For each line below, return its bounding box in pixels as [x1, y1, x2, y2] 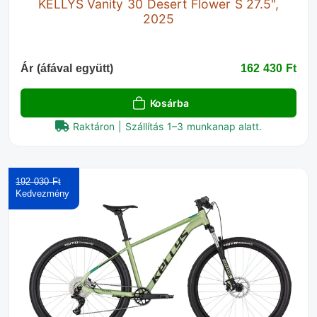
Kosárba [149, 97, 189, 110]
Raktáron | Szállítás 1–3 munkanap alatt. [73, 120, 263, 133]
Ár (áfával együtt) [21, 62, 113, 75]
